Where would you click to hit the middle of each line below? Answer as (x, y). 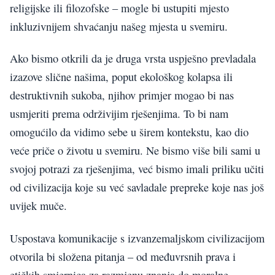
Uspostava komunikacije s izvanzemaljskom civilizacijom (137, 238)
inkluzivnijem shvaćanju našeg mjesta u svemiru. (119, 26)
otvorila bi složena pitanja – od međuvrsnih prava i (123, 256)
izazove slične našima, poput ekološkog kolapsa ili (121, 77)
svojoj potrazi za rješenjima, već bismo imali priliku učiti (137, 169)
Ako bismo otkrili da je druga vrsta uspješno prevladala (133, 59)
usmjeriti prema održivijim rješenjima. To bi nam (119, 114)
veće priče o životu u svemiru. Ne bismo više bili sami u (135, 151)
